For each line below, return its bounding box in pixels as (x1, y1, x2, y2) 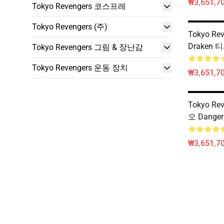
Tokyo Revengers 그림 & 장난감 (32, 42, 143, 52)
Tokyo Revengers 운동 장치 (32, 63, 128, 72)
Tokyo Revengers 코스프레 (32, 1, 126, 11)
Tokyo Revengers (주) (32, 22, 107, 31)
